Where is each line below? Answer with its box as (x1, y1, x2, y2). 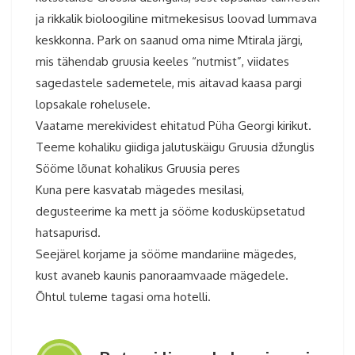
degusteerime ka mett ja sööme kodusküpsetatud (36, 204, 305, 219)
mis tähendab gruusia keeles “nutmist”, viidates (36, 54, 289, 70)
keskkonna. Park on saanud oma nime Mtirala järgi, (36, 32, 303, 48)
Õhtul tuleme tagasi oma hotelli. (36, 289, 211, 305)
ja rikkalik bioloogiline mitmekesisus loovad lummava (36, 11, 317, 27)
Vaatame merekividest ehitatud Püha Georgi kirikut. (36, 118, 311, 134)
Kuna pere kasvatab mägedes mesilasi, (36, 182, 244, 198)
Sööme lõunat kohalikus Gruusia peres (36, 161, 240, 177)
